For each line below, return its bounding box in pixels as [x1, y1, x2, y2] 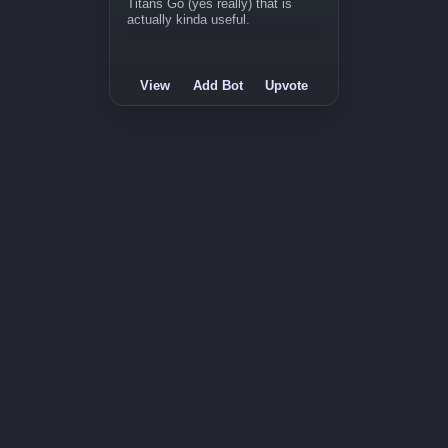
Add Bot [192, 78, 243, 93]
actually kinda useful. [127, 13, 250, 27]
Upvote [264, 78, 308, 93]
